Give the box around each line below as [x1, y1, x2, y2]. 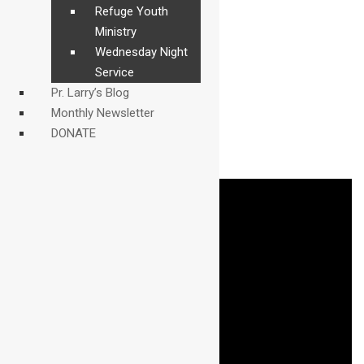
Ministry [95, 24, 137, 39]
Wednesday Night [95, 45, 188, 59]
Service [95, 65, 135, 80]
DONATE [51, 126, 96, 141]
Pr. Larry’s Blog [51, 85, 129, 100]
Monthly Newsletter [51, 106, 154, 120]
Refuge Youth [95, 4, 169, 19]
